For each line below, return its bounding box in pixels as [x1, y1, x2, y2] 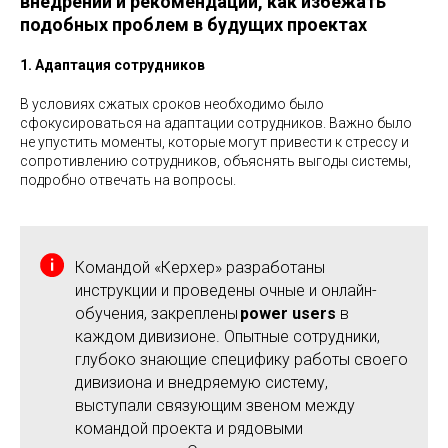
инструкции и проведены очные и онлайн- [75, 280, 377, 300]
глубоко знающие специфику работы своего [75, 349, 408, 369]
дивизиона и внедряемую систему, [75, 372, 328, 392]
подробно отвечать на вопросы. [20, 171, 236, 188]
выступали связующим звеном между [75, 395, 355, 415]
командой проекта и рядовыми [75, 418, 303, 438]
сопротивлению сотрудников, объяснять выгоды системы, [20, 152, 411, 169]
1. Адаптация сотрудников [20, 56, 205, 73]
